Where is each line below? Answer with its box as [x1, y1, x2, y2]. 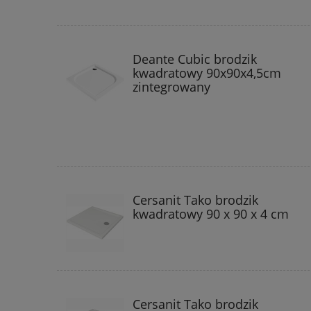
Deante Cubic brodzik [133, 51, 257, 68]
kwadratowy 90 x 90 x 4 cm [133, 205, 289, 222]
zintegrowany [133, 78, 210, 96]
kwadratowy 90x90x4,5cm [133, 65, 281, 82]
